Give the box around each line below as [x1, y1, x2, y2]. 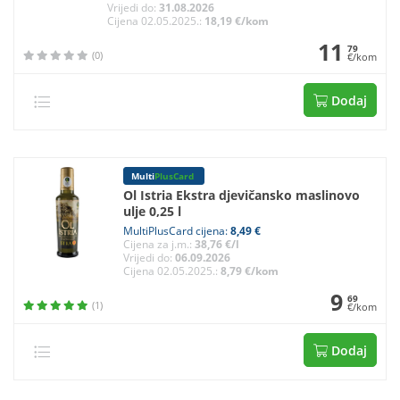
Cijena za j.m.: [123, 236, 196, 252]
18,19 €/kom [204, 12, 270, 29]
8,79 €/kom [221, 262, 279, 279]
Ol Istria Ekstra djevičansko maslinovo [123, 186, 361, 204]
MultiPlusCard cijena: [123, 222, 231, 238]
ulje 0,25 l [123, 202, 182, 220]
